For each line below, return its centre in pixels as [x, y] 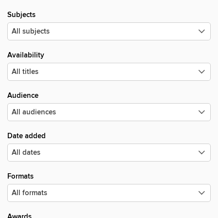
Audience [23, 96]
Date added [27, 136]
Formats [20, 176]
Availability [26, 55]
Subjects [21, 15]
